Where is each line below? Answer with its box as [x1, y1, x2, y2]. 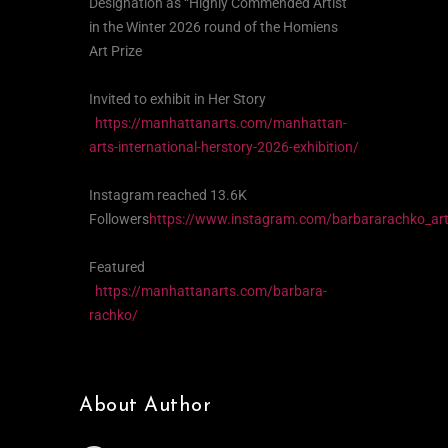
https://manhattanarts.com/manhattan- [95, 115, 347, 132]
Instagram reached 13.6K [89, 187, 247, 204]
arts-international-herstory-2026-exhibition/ [89, 139, 359, 156]
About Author [79, 396, 211, 417]
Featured [89, 259, 145, 276]
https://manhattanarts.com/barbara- [95, 283, 327, 300]
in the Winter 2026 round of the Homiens [89, 19, 338, 36]
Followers [89, 211, 149, 228]
